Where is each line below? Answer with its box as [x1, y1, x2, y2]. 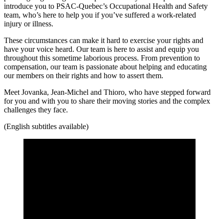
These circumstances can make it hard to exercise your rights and [4, 36, 203, 44]
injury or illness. [4, 19, 53, 28]
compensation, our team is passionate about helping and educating [4, 62, 207, 71]
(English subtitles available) [4, 122, 88, 131]
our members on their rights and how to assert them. [4, 71, 163, 80]
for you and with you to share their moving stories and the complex [4, 96, 210, 105]
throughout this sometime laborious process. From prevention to [4, 53, 200, 62]
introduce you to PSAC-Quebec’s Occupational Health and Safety [4, 1, 208, 10]
